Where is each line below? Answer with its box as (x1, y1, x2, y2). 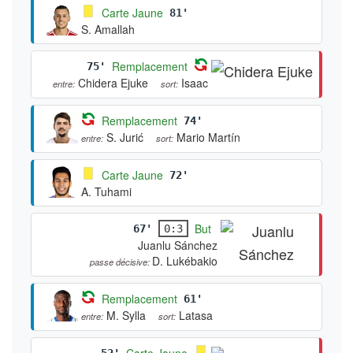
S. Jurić (106, 128, 143, 145)
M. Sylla (106, 307, 146, 323)
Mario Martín (176, 128, 240, 145)
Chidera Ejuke (78, 74, 148, 91)
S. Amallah (81, 20, 135, 37)
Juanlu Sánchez (137, 236, 217, 253)
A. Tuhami (81, 183, 132, 199)
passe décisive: (89, 255, 152, 268)
